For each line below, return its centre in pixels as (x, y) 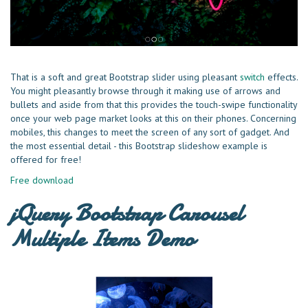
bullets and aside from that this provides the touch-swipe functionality (154, 105)
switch (252, 77)
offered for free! (46, 160)
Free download (42, 180)
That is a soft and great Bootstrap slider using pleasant (125, 77)
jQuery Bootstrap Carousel (126, 213)
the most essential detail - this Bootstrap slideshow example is (139, 146)
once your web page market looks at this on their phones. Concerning (153, 119)
